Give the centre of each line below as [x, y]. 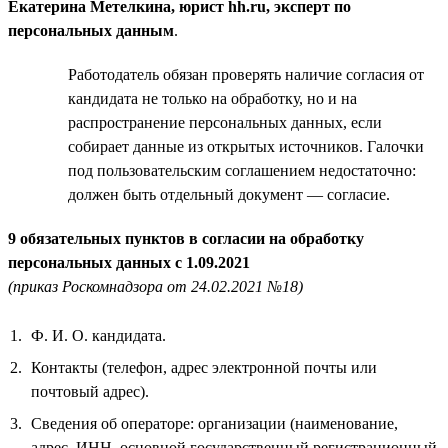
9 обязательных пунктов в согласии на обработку [186, 238]
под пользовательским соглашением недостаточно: [242, 170]
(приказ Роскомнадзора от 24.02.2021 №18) [155, 286]
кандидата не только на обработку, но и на [212, 98]
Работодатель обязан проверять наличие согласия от [246, 74]
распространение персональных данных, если [225, 122]
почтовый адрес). [90, 391]
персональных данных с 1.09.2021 [129, 262]
